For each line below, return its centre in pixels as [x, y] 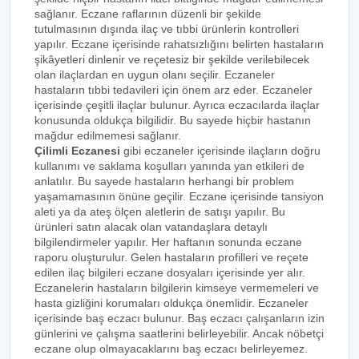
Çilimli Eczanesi [77, 151]
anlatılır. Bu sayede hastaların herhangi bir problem [164, 181]
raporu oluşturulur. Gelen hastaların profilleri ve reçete [171, 257]
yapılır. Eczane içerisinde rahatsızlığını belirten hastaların [179, 44]
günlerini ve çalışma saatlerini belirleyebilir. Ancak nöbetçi [179, 333]
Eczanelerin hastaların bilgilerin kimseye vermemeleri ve [177, 288]
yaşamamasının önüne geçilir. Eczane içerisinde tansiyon [179, 196]
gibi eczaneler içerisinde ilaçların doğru [220, 151]
